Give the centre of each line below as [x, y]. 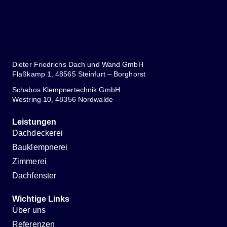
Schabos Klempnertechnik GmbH [66, 90]
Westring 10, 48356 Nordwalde [63, 100]
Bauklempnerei [40, 147]
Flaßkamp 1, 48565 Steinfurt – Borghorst [79, 74]
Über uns [29, 210]
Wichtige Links [41, 199]
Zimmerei [29, 162]
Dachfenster [34, 176]
